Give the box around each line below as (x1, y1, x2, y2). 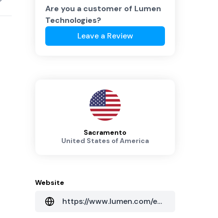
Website (35, 178, 64, 187)
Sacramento (84, 128, 127, 137)
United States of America (61, 136, 149, 145)
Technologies (45, 15, 97, 25)
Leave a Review (77, 31, 133, 41)
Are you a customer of (45, 3, 134, 14)
